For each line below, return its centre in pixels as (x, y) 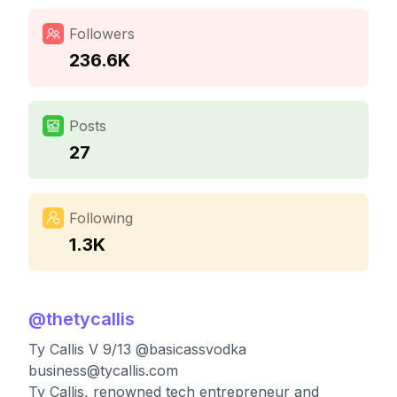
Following (101, 218)
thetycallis (90, 319)
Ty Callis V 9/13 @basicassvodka (137, 349)
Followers (102, 34)
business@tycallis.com (103, 370)
